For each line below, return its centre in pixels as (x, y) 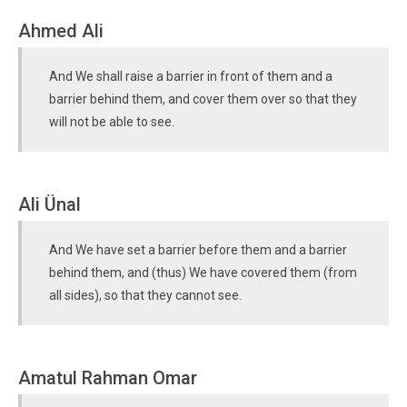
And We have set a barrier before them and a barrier (198, 250)
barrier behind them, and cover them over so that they (203, 99)
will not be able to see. (112, 122)
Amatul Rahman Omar (108, 378)
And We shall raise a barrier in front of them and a (191, 76)
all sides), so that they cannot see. (145, 295)
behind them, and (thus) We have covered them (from (203, 273)
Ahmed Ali (61, 31)
